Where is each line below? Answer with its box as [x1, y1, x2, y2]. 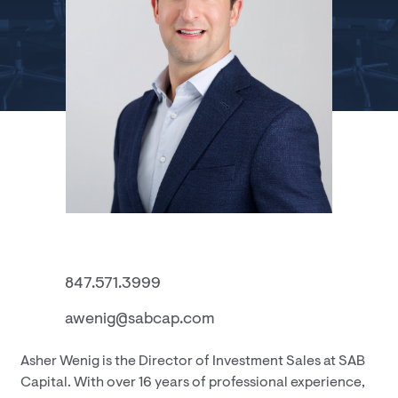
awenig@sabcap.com [65, 312, 215, 328]
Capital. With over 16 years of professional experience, [20, 376, 365, 390]
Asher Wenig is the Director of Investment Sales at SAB [20, 354, 365, 369]
